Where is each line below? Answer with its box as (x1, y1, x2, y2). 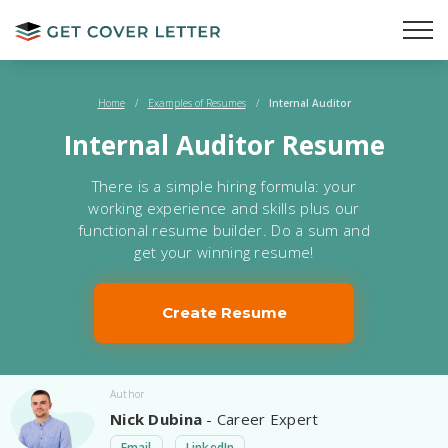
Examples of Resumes (147, 96, 246, 110)
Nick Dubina (110, 409, 203, 429)
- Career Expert (202, 409, 319, 429)
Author (110, 387, 145, 401)
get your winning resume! (134, 242, 314, 262)
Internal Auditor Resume (63, 127, 385, 163)
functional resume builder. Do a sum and (78, 220, 370, 240)
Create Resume (161, 303, 287, 322)
